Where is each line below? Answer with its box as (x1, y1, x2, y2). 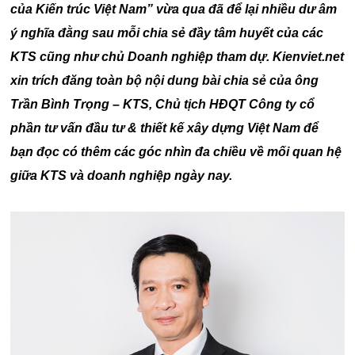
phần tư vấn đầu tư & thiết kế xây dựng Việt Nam (10, 121, 301, 135)
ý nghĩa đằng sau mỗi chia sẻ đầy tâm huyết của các (10, 26, 324, 40)
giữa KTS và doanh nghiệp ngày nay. (10, 169, 233, 182)
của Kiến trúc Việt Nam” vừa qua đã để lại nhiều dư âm (10, 2, 338, 16)
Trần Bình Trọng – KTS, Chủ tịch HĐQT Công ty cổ (10, 97, 315, 111)
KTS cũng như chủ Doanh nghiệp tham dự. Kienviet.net (10, 50, 345, 63)
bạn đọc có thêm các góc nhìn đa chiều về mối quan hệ (10, 145, 342, 158)
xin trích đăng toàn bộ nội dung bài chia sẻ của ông (10, 74, 319, 87)
